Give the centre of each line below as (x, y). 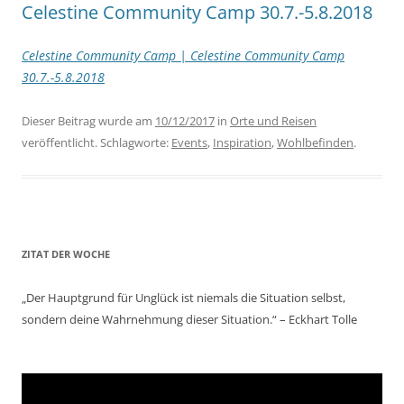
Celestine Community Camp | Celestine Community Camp (183, 55)
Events (189, 142)
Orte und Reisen (273, 121)
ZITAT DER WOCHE (66, 254)
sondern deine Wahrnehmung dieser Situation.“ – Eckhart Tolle (189, 319)
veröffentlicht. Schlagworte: (96, 142)
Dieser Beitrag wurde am (88, 121)
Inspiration (242, 142)
